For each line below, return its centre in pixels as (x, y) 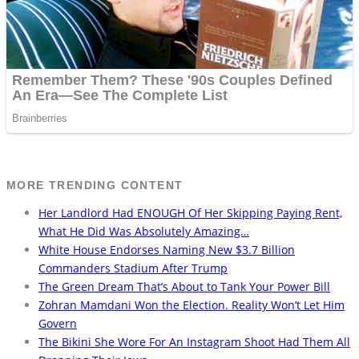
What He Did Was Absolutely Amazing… (144, 231)
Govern (58, 323)
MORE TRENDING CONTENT (95, 185)
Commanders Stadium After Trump (133, 268)
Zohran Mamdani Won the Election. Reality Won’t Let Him (192, 305)
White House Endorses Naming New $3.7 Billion (167, 249)
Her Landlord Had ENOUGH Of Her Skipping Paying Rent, (190, 212)
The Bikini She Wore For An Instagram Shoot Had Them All (194, 341)
